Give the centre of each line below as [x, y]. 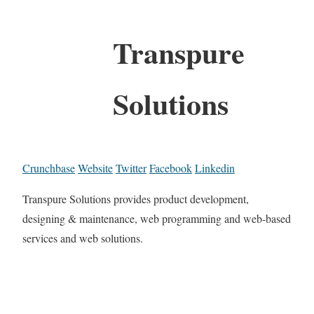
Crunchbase [49, 168]
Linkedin [215, 168]
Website [95, 168]
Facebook [171, 168]
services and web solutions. [83, 238]
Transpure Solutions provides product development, [136, 198]
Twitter [131, 168]
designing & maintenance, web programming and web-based [157, 218]
